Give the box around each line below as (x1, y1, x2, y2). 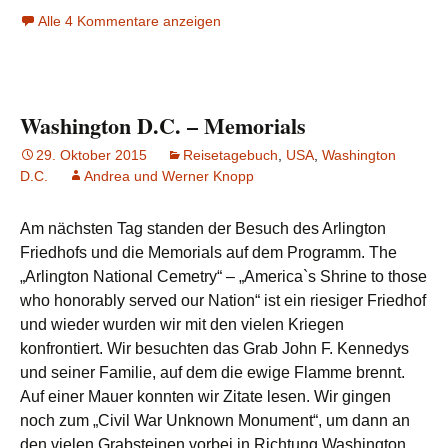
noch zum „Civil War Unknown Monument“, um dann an (20, 412, 410, 430)
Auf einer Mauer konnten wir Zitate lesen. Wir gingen (20, 388, 391, 406)
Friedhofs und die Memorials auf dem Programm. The (20, 244, 397, 262)
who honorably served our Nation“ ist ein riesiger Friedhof (20, 292, 426, 310)
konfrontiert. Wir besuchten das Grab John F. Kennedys (20, 340, 409, 358)
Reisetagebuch (183, 147, 278, 164)
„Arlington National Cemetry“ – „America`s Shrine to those (20, 268, 427, 286)
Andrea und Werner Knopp (84, 168, 254, 185)
